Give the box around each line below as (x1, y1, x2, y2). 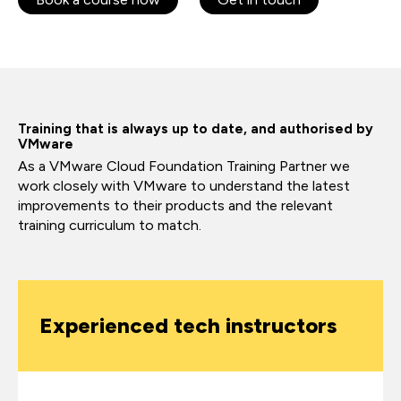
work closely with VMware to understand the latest (18, 177, 350, 194)
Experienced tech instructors (39, 312, 337, 338)
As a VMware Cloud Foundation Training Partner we (18, 158, 350, 175)
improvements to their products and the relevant (18, 197, 333, 214)
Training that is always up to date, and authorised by (18, 121, 373, 137)
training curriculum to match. (18, 217, 201, 234)
